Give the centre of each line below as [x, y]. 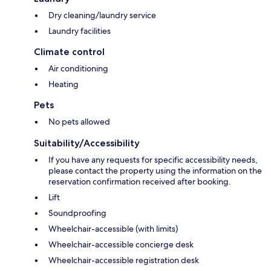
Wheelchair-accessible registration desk [124, 260]
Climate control [69, 51]
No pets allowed [79, 121]
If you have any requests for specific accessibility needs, [153, 159]
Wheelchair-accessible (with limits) [113, 228]
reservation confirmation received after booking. [140, 181]
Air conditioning [78, 68]
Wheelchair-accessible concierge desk [121, 244]
